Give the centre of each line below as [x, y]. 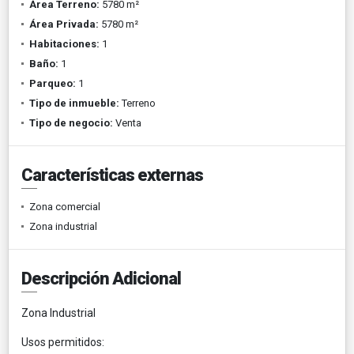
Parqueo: [53, 83]
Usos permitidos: [63, 342]
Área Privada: [64, 24]
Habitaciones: [64, 43]
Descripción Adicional [101, 278]
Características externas [112, 175]
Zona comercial [65, 206]
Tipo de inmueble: [74, 103]
